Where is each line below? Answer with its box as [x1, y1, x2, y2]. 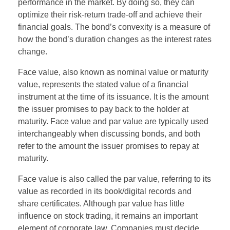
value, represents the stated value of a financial [18, 80, 188, 89]
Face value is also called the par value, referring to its [18, 174, 211, 183]
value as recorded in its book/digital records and [18, 186, 191, 196]
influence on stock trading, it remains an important [18, 211, 198, 220]
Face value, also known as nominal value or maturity [18, 67, 208, 76]
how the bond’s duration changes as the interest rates [18, 34, 212, 44]
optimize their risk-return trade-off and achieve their [18, 10, 202, 19]
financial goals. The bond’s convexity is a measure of [18, 22, 210, 31]
